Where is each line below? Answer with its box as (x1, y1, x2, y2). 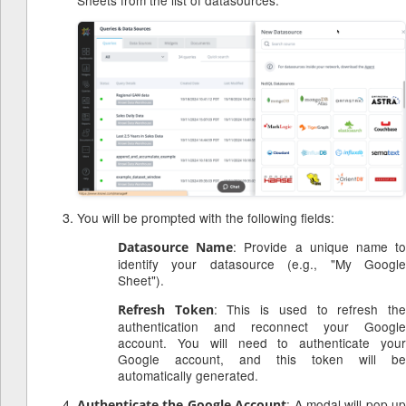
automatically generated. (118, 366, 258, 385)
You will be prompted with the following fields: (77, 208, 334, 227)
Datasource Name (118, 238, 234, 256)
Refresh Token (118, 301, 214, 319)
